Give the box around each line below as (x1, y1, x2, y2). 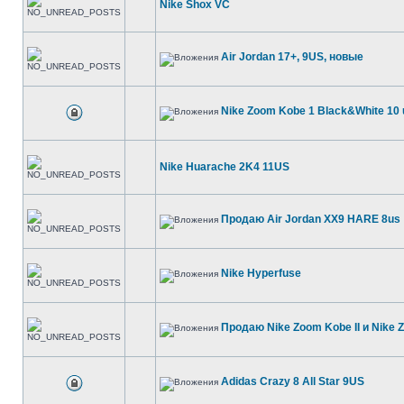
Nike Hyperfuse (221, 267, 301, 280)
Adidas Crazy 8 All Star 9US (221, 375, 364, 388)
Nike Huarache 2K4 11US (160, 161, 289, 173)
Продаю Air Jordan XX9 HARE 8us (221, 213, 400, 225)
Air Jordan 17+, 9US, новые (221, 50, 363, 63)
